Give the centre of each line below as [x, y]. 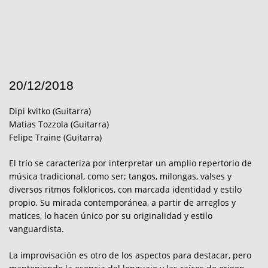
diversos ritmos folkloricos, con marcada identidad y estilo [125, 190]
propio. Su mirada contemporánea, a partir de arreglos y [122, 203]
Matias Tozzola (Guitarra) [59, 124]
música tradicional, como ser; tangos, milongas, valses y [120, 176]
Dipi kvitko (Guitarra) [50, 111]
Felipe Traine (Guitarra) [55, 137]
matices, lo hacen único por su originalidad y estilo [111, 216]
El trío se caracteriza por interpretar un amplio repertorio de [130, 163]
